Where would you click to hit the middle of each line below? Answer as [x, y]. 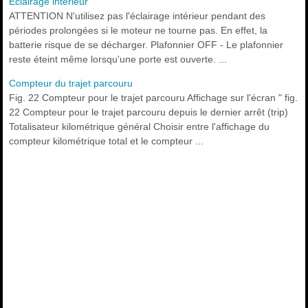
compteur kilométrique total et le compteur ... [107, 141]
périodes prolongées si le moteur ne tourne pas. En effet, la [139, 30]
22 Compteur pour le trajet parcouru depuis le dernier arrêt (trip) [149, 112]
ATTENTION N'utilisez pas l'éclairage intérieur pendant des [137, 16]
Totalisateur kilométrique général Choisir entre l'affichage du [140, 126]
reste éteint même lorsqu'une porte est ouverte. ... [118, 59]
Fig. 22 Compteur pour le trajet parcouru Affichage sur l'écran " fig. [154, 98]
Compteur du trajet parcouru [71, 83]
